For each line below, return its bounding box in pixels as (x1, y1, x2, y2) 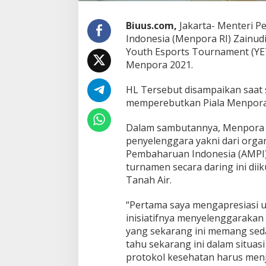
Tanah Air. (125, 173, 174, 187)
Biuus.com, (125, 19, 177, 33)
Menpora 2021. (125, 58, 193, 72)
